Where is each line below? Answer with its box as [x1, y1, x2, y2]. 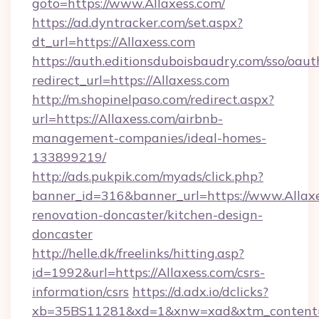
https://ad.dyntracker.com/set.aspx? [32, 14, 243, 31]
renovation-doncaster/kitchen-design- [32, 206, 263, 223]
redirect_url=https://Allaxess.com [32, 72, 229, 88]
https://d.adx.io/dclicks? [132, 283, 268, 300]
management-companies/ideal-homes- [32, 130, 266, 146]
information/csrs [32, 283, 129, 300]
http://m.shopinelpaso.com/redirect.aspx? [32, 91, 274, 108]
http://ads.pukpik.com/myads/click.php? [32, 168, 263, 184]
